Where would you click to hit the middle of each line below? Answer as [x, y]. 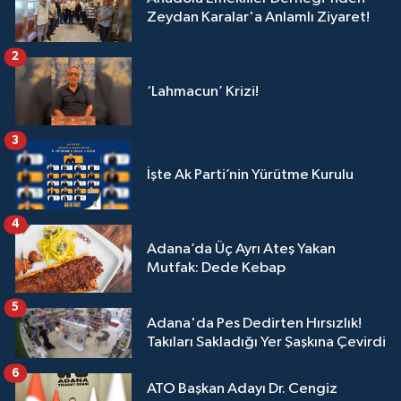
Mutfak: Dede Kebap [216, 268]
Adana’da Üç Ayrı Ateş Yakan [241, 249]
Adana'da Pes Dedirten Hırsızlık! [254, 324]
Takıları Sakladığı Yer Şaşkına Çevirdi [266, 343]
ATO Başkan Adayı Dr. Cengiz [242, 389]
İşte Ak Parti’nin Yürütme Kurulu [250, 175]
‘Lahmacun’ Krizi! [203, 91]
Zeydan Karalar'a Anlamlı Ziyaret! [258, 17]
